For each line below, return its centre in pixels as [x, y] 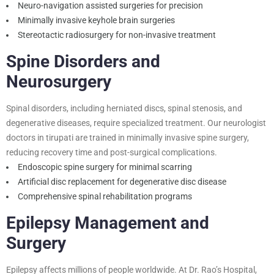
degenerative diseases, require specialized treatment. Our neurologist [136, 123]
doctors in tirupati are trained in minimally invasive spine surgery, [128, 137]
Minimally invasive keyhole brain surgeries [96, 20]
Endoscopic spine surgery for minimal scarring [105, 167]
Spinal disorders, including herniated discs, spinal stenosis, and [124, 108]
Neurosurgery [59, 81]
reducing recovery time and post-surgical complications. [112, 152]
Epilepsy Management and [108, 223]
